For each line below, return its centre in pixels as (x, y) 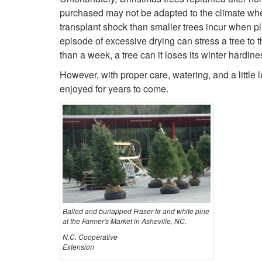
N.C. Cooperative (90, 236)
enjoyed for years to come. (114, 89)
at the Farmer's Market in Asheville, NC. (125, 220)
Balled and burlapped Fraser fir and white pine (136, 211)
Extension (78, 246)
